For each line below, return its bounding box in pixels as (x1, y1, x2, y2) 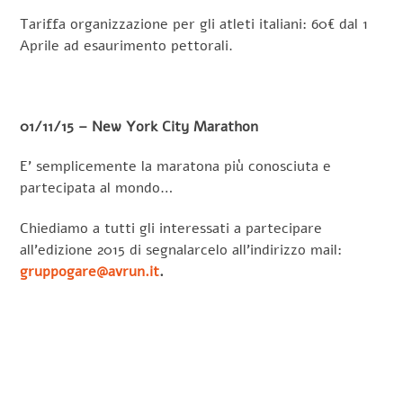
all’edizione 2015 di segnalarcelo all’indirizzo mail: (20, 240, 343, 261)
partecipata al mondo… (20, 178, 174, 199)
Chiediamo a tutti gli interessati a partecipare (20, 219, 323, 239)
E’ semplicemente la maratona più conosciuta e (20, 157, 332, 177)
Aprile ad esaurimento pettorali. (20, 35, 234, 56)
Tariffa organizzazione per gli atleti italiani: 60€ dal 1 (20, 13, 369, 34)
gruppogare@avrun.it (20, 262, 160, 282)
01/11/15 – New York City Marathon (20, 116, 259, 137)
